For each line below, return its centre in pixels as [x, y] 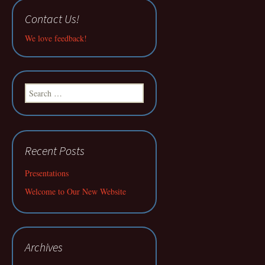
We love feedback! [56, 38]
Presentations [47, 173]
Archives [44, 247]
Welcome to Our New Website [75, 191]
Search [35, 89]
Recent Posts [55, 151]
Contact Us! [52, 19]
